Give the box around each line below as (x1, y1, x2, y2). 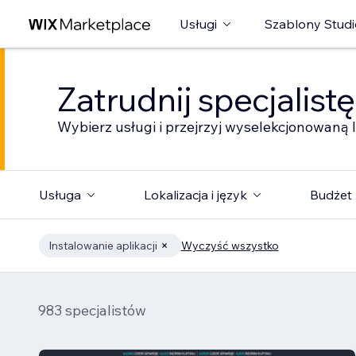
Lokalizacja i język (143, 187, 247, 203)
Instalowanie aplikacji (48, 238, 157, 253)
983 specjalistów (38, 301, 146, 319)
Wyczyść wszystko (180, 238, 279, 253)
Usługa (38, 187, 81, 203)
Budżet (309, 187, 352, 203)
